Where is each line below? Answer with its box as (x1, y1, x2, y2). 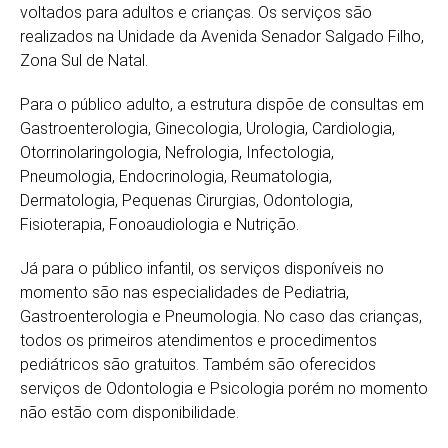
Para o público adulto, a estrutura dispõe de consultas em (20, 94, 424, 114)
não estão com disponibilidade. (20, 402, 239, 422)
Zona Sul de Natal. (20, 50, 148, 70)
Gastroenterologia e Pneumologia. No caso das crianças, (20, 306, 422, 326)
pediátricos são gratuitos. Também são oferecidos (20, 354, 376, 374)
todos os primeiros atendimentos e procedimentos (20, 330, 377, 350)
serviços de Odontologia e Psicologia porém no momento (20, 378, 428, 398)
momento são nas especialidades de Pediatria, (20, 282, 349, 302)
